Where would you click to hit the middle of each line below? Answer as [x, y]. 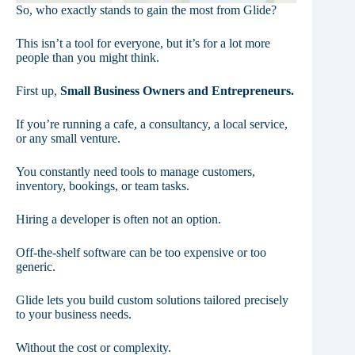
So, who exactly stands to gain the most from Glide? [146, 10]
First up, [38, 90]
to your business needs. [74, 314]
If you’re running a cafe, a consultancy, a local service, [152, 124]
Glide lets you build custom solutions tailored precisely [152, 300]
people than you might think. [88, 57]
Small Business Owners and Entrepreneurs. [177, 90]
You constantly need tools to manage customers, [136, 171]
